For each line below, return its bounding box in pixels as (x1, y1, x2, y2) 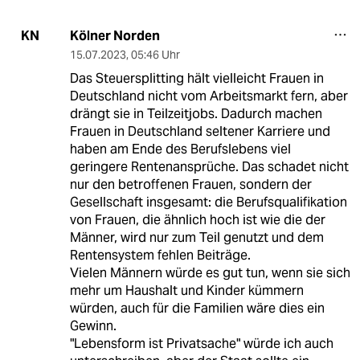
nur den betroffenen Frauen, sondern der (69, 175, 312, 193)
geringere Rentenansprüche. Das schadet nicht (69, 157, 349, 175)
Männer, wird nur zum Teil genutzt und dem (69, 228, 324, 246)
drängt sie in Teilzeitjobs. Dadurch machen (69, 104, 322, 122)
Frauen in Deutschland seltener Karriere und (69, 122, 330, 140)
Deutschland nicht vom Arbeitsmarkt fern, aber (69, 87, 348, 104)
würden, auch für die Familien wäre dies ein (69, 299, 325, 317)
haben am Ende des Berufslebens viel (69, 140, 291, 157)
